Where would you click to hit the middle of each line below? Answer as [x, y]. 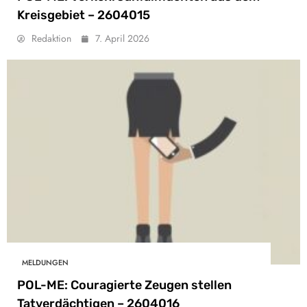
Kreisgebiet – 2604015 [84, 15]
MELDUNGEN [45, 262]
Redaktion [51, 38]
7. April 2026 [122, 38]
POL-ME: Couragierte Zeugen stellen [124, 285]
